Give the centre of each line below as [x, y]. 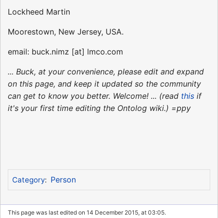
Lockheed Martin [39, 12]
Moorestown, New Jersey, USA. [66, 32]
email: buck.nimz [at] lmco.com [65, 52]
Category [28, 180]
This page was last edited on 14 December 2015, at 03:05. [87, 213]
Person [63, 179]
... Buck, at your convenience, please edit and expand [106, 72]
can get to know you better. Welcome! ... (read [94, 96]
